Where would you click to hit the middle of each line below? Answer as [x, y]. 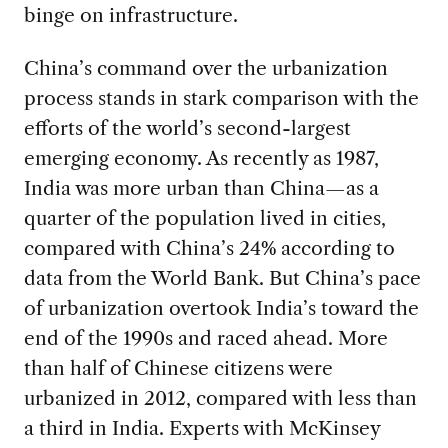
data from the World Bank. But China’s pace [222, 277]
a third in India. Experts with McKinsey [201, 427]
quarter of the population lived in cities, [204, 217]
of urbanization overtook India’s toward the [221, 307]
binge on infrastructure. [130, 14]
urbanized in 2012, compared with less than [220, 397]
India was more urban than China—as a [201, 187]
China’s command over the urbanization [205, 67]
